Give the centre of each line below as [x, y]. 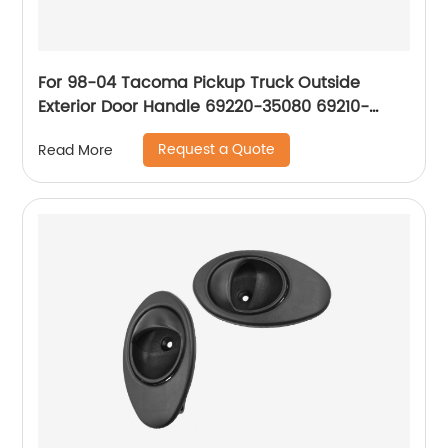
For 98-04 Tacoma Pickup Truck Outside [199, 83]
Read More [76, 150]
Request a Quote [217, 150]
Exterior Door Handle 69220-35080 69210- [204, 107]
